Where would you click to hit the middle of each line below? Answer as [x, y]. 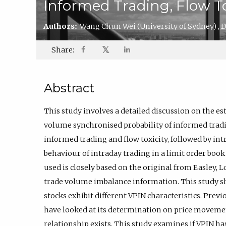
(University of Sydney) [177, 26]
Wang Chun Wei [109, 26]
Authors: [62, 26]
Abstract [69, 88]
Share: [63, 50]
